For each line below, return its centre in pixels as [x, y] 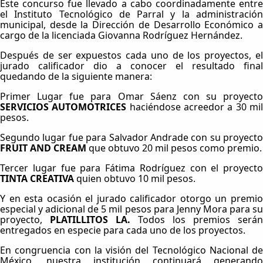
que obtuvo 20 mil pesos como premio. [174, 148]
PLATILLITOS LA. [94, 220]
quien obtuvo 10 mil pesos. [136, 179]
